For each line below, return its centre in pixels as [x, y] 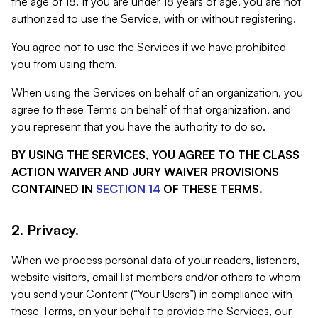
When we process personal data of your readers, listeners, [155, 260]
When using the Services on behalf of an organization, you [157, 92]
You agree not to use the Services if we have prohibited [149, 47]
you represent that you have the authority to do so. [138, 126]
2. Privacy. [45, 230]
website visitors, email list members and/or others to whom [156, 277]
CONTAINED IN [52, 189]
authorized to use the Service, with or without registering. [154, 18]
